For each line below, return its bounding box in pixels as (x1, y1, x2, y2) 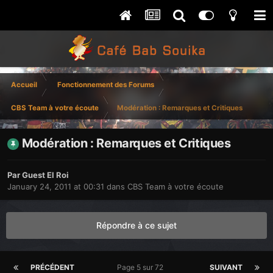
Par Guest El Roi (7, 170, 69, 180)
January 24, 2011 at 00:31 (7, 182, 104, 192)
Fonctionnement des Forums (57, 80, 154, 89)
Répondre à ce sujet (96, 220, 177, 231)
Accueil (11, 80, 37, 89)
